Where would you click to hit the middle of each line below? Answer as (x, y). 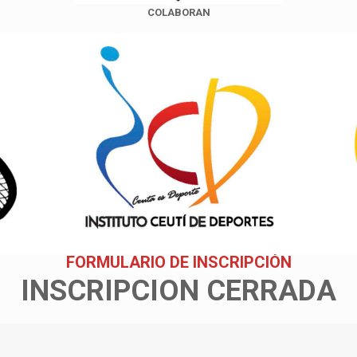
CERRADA (271, 290)
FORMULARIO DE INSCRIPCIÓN (178, 262)
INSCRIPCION (110, 290)
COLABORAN (178, 13)
